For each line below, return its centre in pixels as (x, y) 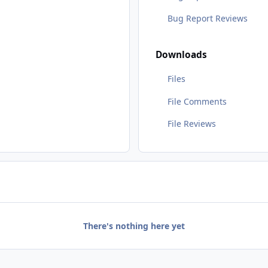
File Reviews (191, 124)
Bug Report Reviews (207, 18)
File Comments (197, 101)
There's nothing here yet (134, 226)
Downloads (181, 55)
